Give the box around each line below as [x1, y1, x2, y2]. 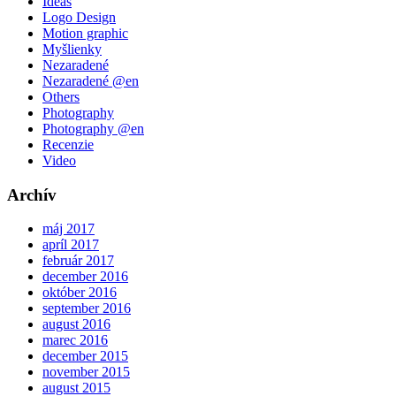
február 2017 [42, 253, 114, 269]
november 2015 [42, 364, 130, 380]
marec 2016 [42, 332, 108, 348]
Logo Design [42, 9, 116, 25]
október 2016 [42, 285, 117, 301]
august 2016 [42, 316, 110, 332]
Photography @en [42, 120, 144, 136]
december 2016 [42, 269, 128, 285]
